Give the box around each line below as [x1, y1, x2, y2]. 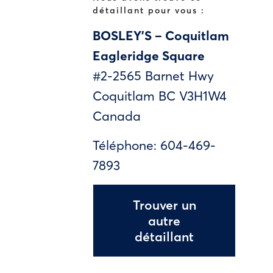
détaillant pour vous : [93, 4, 205, 16]
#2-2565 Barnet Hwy [93, 67, 214, 83]
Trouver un [132, 196, 196, 213]
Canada [93, 107, 141, 124]
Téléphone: [93, 136, 160, 153]
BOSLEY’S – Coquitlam [93, 27, 229, 43]
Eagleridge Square [93, 47, 205, 63]
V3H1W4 [179, 87, 227, 104]
